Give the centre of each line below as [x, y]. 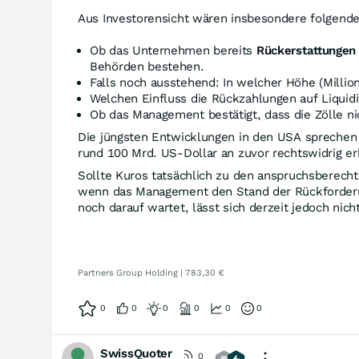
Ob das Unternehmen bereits [173, 50]
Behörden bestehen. [147, 67]
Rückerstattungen [306, 50]
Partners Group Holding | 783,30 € [151, 273]
